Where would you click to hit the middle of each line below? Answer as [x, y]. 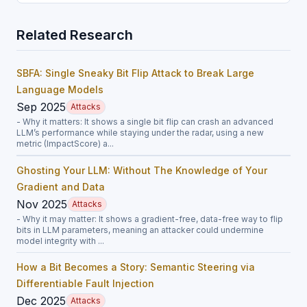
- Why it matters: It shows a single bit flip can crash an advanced [145, 121]
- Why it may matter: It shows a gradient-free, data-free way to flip [150, 219]
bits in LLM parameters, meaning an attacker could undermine [140, 230]
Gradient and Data [61, 186]
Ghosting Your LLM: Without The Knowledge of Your [142, 170]
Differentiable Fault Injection [85, 283]
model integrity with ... [60, 241]
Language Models [60, 89]
